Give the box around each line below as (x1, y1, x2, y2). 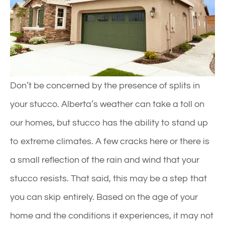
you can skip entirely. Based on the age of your (10, 192, 198, 202)
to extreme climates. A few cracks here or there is (10, 136, 209, 146)
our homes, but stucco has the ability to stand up (10, 118, 208, 128)
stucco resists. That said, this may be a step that (10, 173, 207, 183)
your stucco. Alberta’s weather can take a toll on (10, 99, 204, 109)
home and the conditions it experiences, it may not (10, 210, 213, 220)
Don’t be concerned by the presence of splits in (10, 80, 200, 90)
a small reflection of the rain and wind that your (10, 155, 199, 165)
